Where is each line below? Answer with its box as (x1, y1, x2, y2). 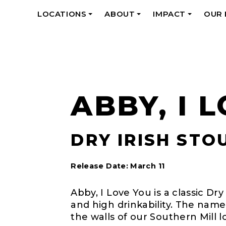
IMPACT (153, 9, 186, 19)
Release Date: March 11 (71, 161, 165, 171)
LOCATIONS (37, 9, 87, 19)
